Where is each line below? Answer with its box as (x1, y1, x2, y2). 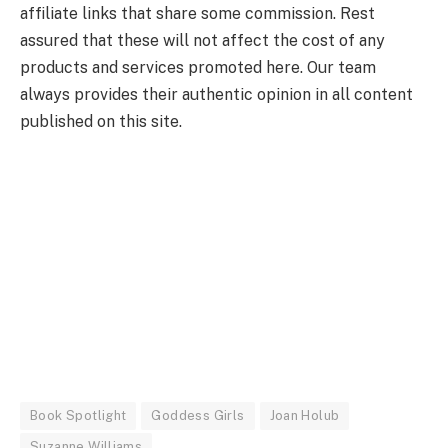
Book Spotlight (30, 408, 127, 424)
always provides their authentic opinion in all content (20, 84, 413, 104)
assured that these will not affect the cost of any (20, 30, 385, 50)
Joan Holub (269, 408, 340, 424)
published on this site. (20, 111, 182, 131)
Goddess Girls (151, 408, 245, 424)
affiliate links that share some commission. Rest (20, 3, 375, 23)
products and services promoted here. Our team (20, 57, 376, 77)
